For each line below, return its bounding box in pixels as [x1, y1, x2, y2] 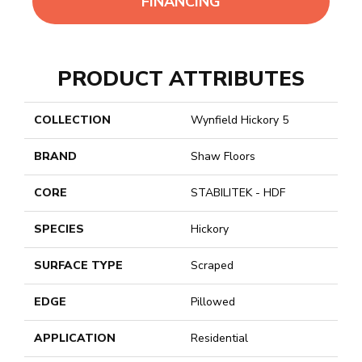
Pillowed [191, 294, 235, 310]
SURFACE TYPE [34, 258, 123, 274]
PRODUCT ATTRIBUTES [57, 65, 305, 94]
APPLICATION [34, 330, 116, 347]
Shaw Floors [191, 149, 255, 165]
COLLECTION [34, 112, 111, 128]
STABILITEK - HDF [191, 185, 285, 201]
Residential [191, 330, 248, 347]
